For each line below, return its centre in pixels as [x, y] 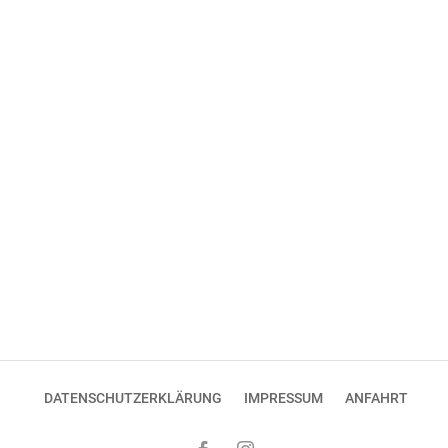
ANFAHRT [376, 397]
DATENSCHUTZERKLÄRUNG [133, 397]
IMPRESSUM [283, 397]
